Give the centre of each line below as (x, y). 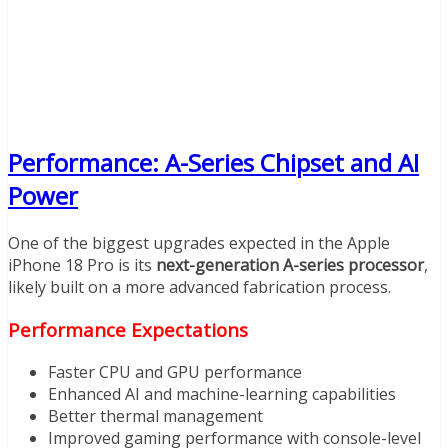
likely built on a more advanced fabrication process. (199, 287)
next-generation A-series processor (290, 265)
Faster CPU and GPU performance (175, 371)
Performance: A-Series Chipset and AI (213, 163)
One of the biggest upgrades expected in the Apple (199, 243)
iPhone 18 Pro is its (82, 265)
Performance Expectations (128, 329)
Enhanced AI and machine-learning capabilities (222, 393)
